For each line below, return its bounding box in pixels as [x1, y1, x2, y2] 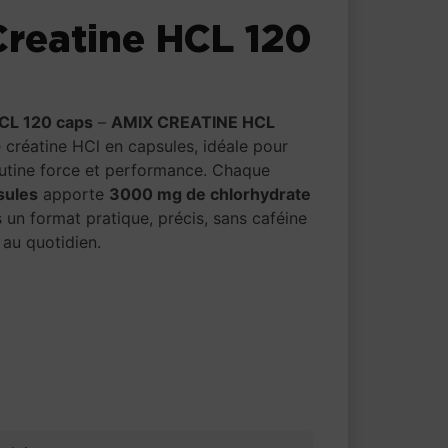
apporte [38, 183, 110, 204]
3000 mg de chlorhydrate [109, 183, 312, 204]
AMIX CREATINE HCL [111, 111, 276, 132]
